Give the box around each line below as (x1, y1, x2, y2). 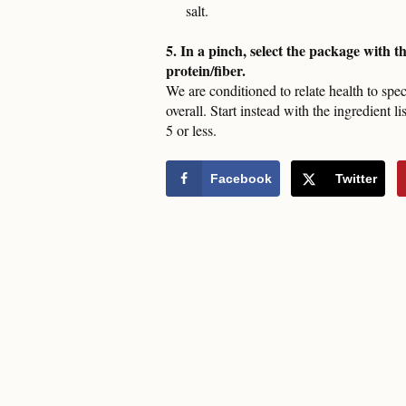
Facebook (210, 170, 272, 186)
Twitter (335, 170, 378, 186)
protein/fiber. (166, 59, 246, 81)
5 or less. (166, 120, 217, 140)
